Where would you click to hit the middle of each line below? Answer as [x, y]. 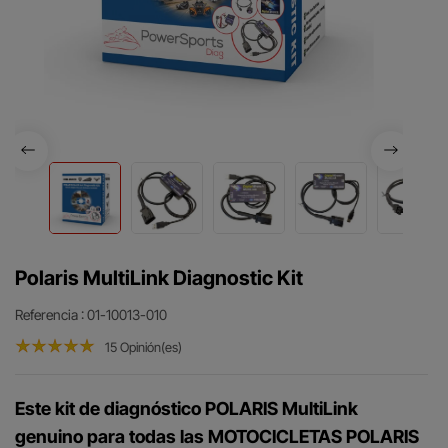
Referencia [46, 315]
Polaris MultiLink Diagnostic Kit [159, 278]
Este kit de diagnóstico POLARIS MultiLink [186, 409]
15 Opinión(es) [145, 347]
